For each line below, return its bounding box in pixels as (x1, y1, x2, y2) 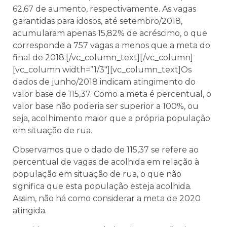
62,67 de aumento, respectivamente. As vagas (13, 4, 196, 14)
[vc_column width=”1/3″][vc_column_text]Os (13, 64, 192, 74)
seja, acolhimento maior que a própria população (13, 113, 210, 123)
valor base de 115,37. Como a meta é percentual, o (13, 89, 211, 99)
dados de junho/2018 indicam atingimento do (13, 77, 196, 87)
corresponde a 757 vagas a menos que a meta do (13, 40, 210, 50)
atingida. (13, 206, 47, 216)
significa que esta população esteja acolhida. (13, 181, 192, 192)
